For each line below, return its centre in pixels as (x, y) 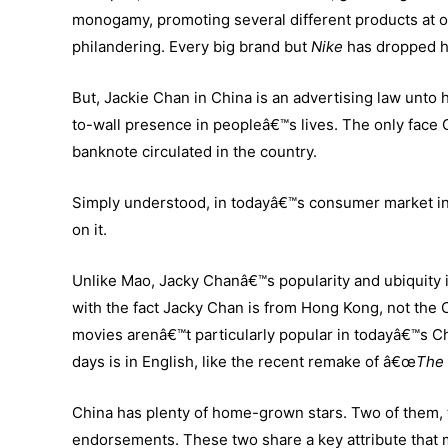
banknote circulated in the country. (194, 152)
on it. (89, 230)
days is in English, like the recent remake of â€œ (244, 362)
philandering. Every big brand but (191, 47)
